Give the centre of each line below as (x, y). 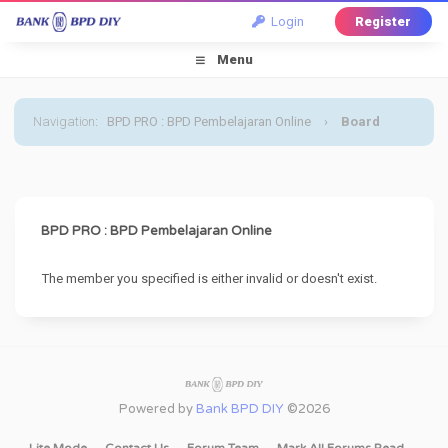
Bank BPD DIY (239, 409)
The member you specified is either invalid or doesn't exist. (210, 279)
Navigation (64, 121)
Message (62, 169)
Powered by (157, 409)
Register (382, 21)
